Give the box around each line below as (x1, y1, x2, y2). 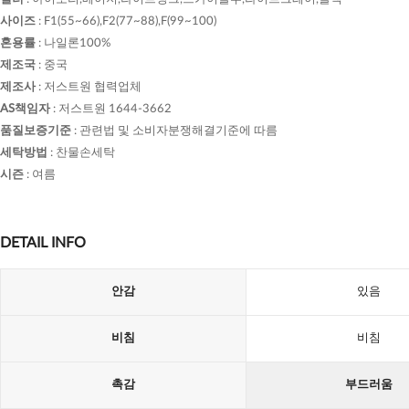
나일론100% (44, 37, 110, 49)
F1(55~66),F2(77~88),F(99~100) (44, 16, 216, 27)
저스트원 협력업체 (44, 81, 142, 93)
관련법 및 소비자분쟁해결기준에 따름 (79, 125, 278, 137)
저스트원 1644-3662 (58, 103, 172, 115)
